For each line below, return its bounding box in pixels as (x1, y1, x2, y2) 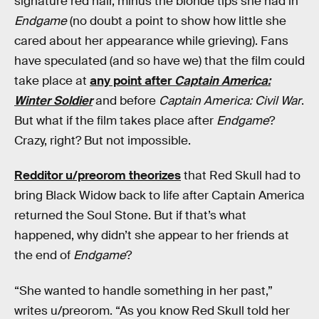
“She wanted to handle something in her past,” (14, 283, 273, 298)
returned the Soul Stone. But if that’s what (14, 208, 246, 224)
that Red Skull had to (181, 168, 300, 184)
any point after (90, 73, 174, 88)
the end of (14, 248, 73, 263)
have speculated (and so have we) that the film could (14, 53, 305, 68)
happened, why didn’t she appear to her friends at (14, 228, 289, 244)
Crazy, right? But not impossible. (14, 132, 191, 148)
